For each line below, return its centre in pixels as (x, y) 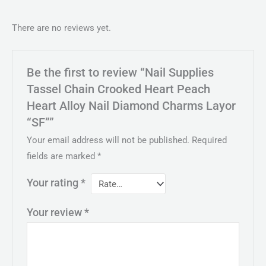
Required (210, 140)
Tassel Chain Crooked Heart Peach (119, 89)
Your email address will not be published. (108, 140)
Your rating (54, 183)
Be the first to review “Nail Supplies (121, 72)
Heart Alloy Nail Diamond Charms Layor (132, 106)
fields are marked (62, 156)
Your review (56, 212)
